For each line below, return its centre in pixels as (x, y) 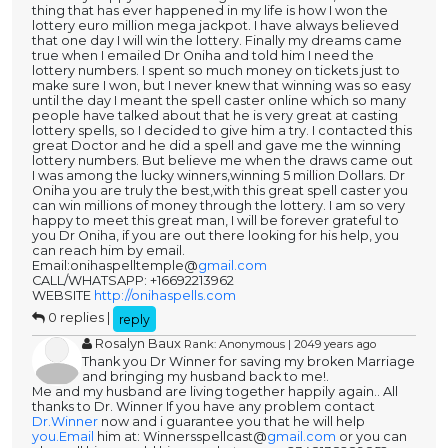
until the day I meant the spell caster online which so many (219, 101)
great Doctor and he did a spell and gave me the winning (216, 146)
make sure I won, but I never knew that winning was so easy (221, 86)
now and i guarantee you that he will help (231, 422)
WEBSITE (63, 296)
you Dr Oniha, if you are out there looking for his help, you (215, 236)
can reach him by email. (108, 251)
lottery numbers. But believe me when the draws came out (222, 161)
